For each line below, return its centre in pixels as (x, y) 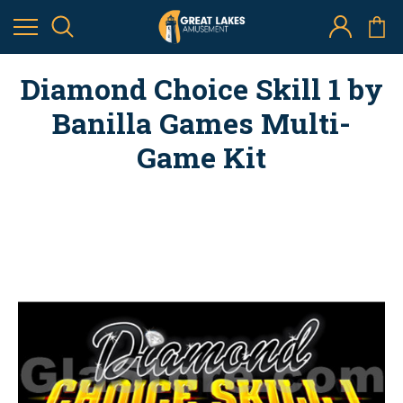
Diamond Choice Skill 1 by (201, 89)
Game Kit (201, 157)
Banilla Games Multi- (201, 123)
